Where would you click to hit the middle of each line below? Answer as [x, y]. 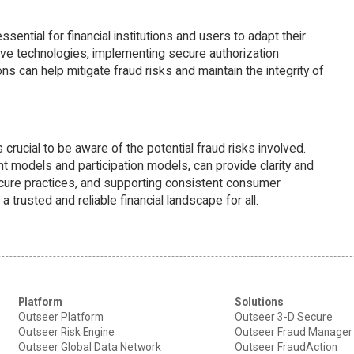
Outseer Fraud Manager [293, 331]
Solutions [259, 301]
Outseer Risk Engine [67, 331]
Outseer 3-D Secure [283, 316]
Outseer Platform [61, 316]
